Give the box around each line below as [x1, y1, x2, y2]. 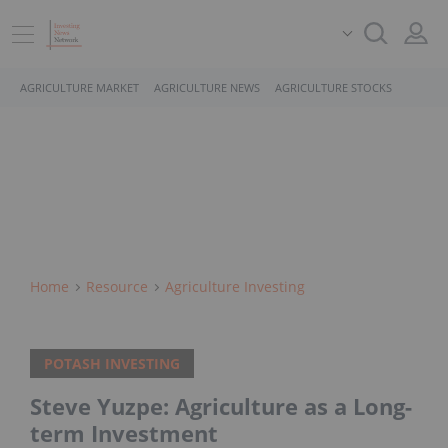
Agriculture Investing [165, 277, 305, 296]
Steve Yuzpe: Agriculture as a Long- [30, 391, 412, 422]
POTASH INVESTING [44, 354, 180, 374]
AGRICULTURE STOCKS [275, 80, 392, 95]
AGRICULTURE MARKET [20, 80, 139, 95]
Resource [86, 277, 148, 296]
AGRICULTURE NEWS [154, 80, 260, 95]
